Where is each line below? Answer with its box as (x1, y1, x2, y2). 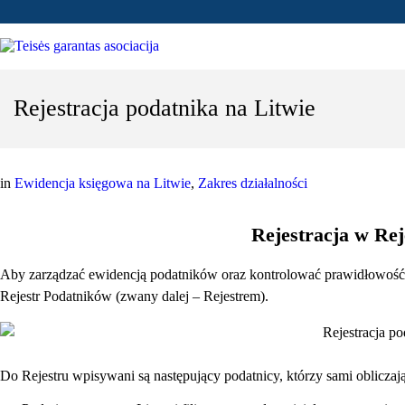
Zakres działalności (198, 174, 307, 191)
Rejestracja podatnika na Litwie (14, 95, 316, 122)
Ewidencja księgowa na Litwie (14, 174, 191, 191)
